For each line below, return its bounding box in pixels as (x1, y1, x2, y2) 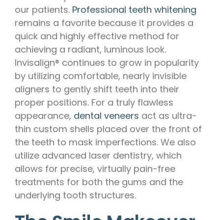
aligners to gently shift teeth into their (15, 82, 179, 95)
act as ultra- (139, 109, 197, 122)
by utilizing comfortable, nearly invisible (15, 69, 187, 82)
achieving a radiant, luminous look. (15, 43, 166, 55)
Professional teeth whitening (72, 3, 196, 16)
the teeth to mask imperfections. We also (15, 136, 196, 148)
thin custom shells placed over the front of (15, 122, 202, 135)
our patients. (15, 3, 72, 16)
